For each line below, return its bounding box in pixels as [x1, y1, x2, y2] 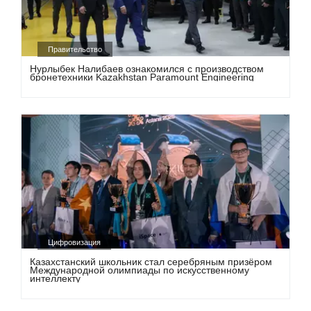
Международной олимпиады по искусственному [30, 264, 250, 276]
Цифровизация [48, 237, 101, 246]
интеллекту [30, 272, 81, 284]
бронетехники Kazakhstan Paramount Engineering [30, 72, 255, 83]
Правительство [48, 45, 103, 54]
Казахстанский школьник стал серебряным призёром [30, 255, 273, 267]
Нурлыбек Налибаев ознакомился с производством [30, 63, 264, 75]
